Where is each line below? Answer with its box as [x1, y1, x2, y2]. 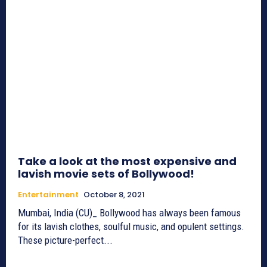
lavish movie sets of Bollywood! [18, 166, 194, 181]
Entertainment [18, 188, 79, 200]
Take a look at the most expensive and [18, 153, 237, 169]
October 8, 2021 [83, 188, 145, 200]
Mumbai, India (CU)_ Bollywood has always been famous [18, 206, 241, 219]
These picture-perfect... [18, 234, 113, 246]
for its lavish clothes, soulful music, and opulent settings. [18, 220, 244, 232]
